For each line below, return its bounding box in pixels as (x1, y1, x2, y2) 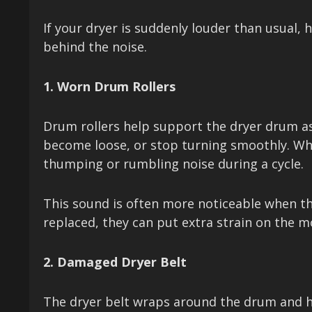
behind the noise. (43, 38, 147, 56)
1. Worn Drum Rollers (43, 78, 175, 95)
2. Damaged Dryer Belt (43, 253, 187, 271)
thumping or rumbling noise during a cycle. (43, 155, 304, 173)
